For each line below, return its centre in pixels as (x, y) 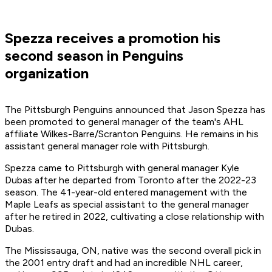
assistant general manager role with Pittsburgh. (108, 146)
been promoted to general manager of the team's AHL (124, 122)
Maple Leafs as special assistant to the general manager (127, 205)
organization (47, 73)
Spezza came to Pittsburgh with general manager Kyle (122, 168)
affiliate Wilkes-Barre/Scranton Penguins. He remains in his (132, 134)
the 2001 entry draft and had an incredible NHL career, (124, 263)
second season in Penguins (94, 56)
